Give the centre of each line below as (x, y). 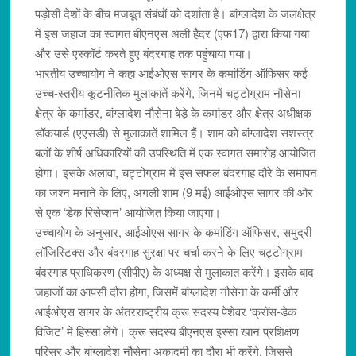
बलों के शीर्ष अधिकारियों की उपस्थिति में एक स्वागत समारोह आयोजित (176, 152)
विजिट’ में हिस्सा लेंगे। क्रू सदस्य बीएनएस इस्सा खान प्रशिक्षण (167, 331)
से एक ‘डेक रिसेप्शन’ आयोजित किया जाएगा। (128, 211)
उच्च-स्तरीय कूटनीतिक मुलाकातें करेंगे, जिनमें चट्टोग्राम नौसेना (168, 92)
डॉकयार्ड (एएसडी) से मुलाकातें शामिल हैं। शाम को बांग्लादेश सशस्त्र (175, 132)
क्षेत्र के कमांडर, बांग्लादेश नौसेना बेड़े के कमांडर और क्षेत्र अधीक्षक (174, 112)
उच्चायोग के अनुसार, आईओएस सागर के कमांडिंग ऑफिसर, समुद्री (174, 231)
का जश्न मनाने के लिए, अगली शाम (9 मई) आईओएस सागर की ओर (174, 192)
